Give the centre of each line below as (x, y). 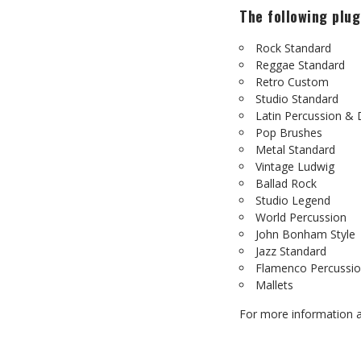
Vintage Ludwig (295, 166)
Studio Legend (293, 200)
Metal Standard (295, 149)
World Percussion (301, 217)
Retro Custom (292, 82)
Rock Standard (293, 48)
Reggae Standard (300, 65)
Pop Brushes (289, 133)
